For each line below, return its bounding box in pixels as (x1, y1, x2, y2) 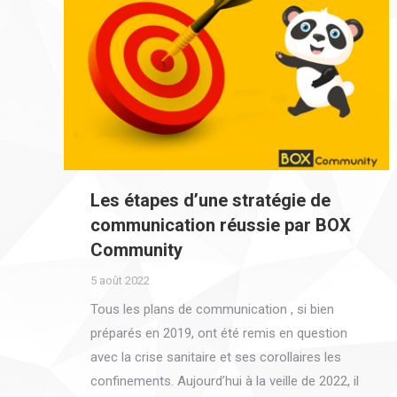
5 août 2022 (90, 274, 150, 288)
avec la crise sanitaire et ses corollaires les (90, 349, 341, 366)
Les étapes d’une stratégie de (90, 190, 331, 212)
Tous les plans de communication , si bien (90, 301, 334, 318)
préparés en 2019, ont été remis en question (90, 325, 347, 342)
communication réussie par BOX (90, 214, 351, 237)
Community (90, 239, 183, 261)
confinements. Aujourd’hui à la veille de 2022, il (90, 373, 359, 390)
